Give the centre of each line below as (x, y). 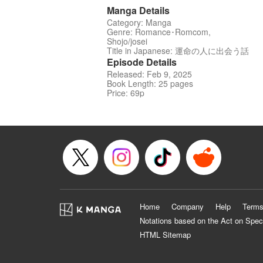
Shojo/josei (127, 41)
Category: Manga (139, 23)
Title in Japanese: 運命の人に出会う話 (178, 51)
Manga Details (138, 11)
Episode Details (142, 62)
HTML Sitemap (165, 235)
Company (188, 207)
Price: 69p (126, 93)
